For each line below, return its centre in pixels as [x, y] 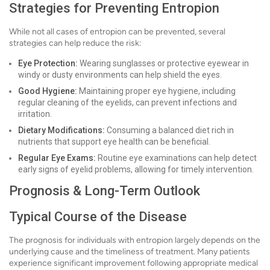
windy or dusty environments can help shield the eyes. [120, 75]
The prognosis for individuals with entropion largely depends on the [135, 240]
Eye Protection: [48, 64]
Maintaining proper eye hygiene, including [156, 91]
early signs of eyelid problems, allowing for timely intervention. [136, 170]
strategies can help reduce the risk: [75, 43]
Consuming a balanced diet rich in [169, 130]
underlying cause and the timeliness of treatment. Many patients [130, 252]
